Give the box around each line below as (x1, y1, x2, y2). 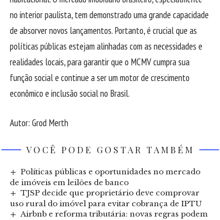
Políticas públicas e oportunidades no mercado (21, 167, 201, 177)
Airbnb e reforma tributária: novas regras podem (21, 209, 208, 219)
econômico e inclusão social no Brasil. (10, 87, 130, 99)
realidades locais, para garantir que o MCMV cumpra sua (10, 55, 190, 68)
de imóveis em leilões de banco (10, 178, 129, 188)
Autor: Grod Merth (10, 117, 68, 129)
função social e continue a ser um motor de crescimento (10, 71, 190, 83)
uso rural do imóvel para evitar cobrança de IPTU (10, 199, 202, 209)
